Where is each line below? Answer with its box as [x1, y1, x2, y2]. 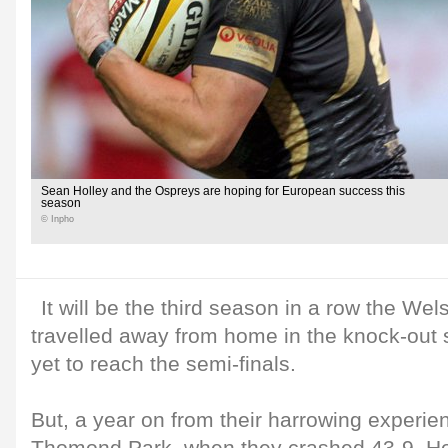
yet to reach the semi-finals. [31, 352, 296, 376]
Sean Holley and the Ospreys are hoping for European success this [41, 185, 405, 197]
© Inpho [41, 214, 74, 224]
